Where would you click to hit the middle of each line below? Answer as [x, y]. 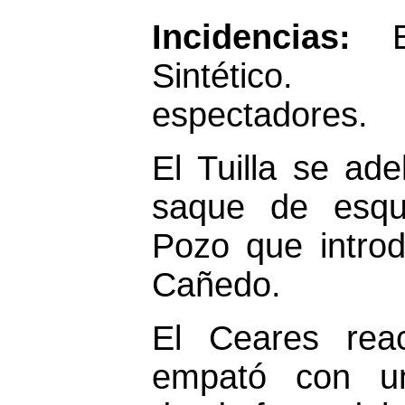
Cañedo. [217, 285]
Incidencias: [272, 37]
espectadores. [260, 115]
